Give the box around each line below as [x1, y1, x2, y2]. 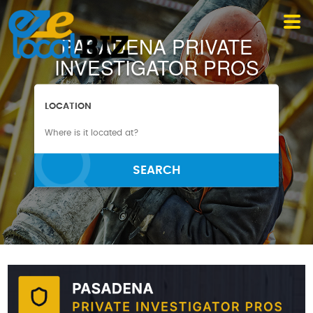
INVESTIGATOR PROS [54, 52, 259, 81]
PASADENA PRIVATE [60, 31, 253, 60]
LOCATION [45, 101, 92, 111]
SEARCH [133, 163, 180, 176]
